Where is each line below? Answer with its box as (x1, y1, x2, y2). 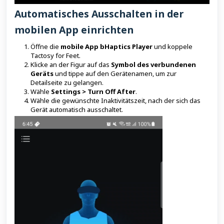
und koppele (152, 41, 192, 51)
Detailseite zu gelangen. (30, 77, 103, 87)
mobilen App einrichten (14, 22, 133, 36)
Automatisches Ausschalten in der (14, 6, 183, 20)
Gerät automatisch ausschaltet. (30, 104, 123, 114)
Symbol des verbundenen (111, 59, 196, 69)
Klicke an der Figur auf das (30, 59, 111, 69)
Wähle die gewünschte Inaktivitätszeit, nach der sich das (30, 95, 200, 105)
